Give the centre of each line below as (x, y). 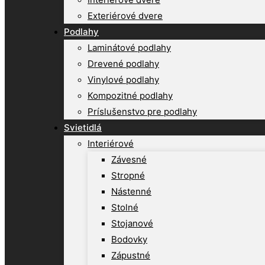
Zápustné (131, 255)
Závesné (129, 159)
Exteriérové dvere (125, 16)
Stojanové (132, 223)
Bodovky (129, 239)
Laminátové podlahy (129, 48)
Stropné (128, 175)
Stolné (125, 207)
